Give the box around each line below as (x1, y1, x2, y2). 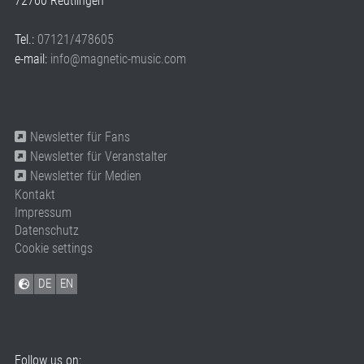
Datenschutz (15, 222, 79, 238)
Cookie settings (15, 240, 93, 256)
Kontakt (15, 186, 55, 202)
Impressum (15, 204, 71, 220)
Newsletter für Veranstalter (30, 148, 167, 164)
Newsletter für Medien (30, 167, 141, 184)
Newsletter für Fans (30, 128, 130, 145)
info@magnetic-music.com (50, 50, 186, 67)
